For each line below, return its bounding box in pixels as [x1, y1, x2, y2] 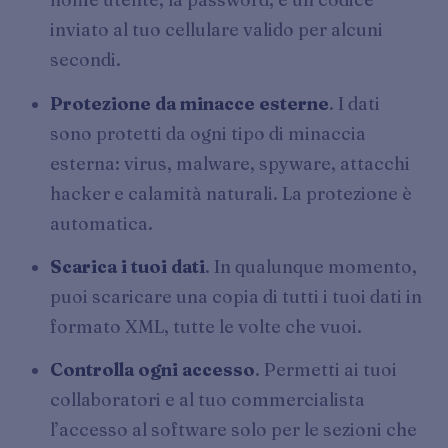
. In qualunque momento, [205, 255, 418, 277]
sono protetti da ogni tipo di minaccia [50, 122, 367, 144]
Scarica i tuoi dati [50, 255, 206, 277]
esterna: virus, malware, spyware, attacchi [50, 152, 411, 174]
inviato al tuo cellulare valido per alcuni [50, 19, 384, 41]
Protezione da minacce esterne [50, 92, 330, 114]
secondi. [50, 49, 122, 71]
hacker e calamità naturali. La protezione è [50, 182, 413, 204]
